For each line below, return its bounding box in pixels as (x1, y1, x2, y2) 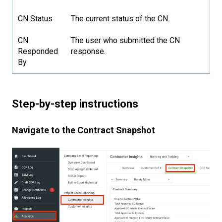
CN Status (18, 14, 53, 24)
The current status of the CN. (71, 14, 170, 24)
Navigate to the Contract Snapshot (12, 124, 155, 135)
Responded (18, 47, 58, 56)
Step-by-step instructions (12, 98, 138, 111)
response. (71, 47, 106, 56)
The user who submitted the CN (71, 36, 180, 46)
